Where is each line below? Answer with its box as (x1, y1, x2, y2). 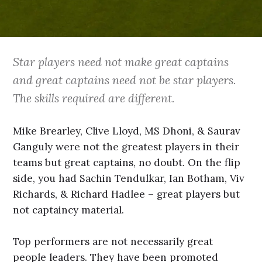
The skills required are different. (13, 91, 175, 106)
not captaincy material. (13, 203, 125, 216)
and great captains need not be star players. (13, 73, 237, 88)
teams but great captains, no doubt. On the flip (13, 156, 241, 169)
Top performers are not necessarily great (13, 235, 213, 249)
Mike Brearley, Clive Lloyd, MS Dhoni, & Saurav (13, 124, 241, 137)
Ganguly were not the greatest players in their (13, 140, 240, 153)
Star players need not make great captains (13, 54, 229, 70)
